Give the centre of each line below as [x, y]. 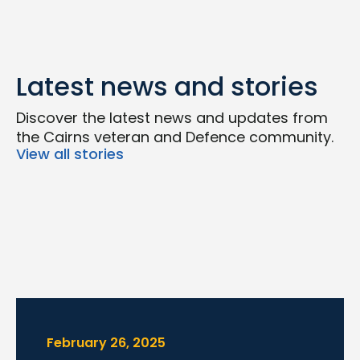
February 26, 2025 [106, 343]
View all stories [70, 154]
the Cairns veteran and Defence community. [175, 137]
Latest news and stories [167, 86]
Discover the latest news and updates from [172, 118]
